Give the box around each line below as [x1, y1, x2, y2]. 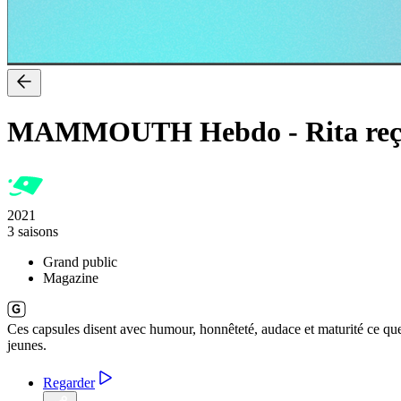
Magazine [43, 269, 98, 286]
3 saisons [7, 223, 58, 239]
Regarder [43, 374, 95, 390]
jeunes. [7, 337, 47, 353]
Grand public [43, 253, 117, 269]
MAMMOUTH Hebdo [7, 115, 281, 149]
